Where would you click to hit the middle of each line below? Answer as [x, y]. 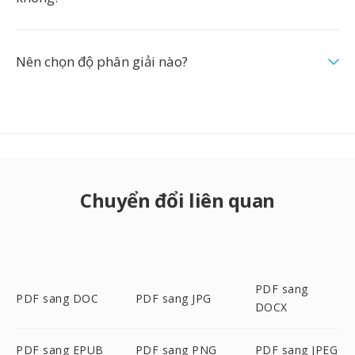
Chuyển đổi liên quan [177, 200]
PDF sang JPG [173, 298]
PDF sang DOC [57, 298]
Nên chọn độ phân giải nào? [102, 61]
